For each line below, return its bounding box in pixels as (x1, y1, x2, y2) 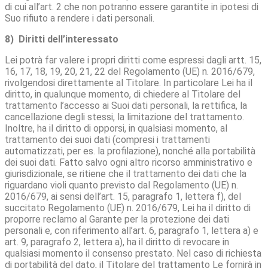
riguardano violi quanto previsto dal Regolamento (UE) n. (5, 179, 238, 191)
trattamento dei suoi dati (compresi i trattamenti (5, 133, 210, 145)
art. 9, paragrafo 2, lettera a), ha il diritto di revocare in (5, 236, 229, 248)
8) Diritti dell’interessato (5, 33, 121, 45)
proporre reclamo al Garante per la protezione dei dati (5, 213, 229, 225)
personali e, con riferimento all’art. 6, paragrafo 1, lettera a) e (5, 224, 258, 236)
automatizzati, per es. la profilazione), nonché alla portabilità (5, 145, 255, 157)
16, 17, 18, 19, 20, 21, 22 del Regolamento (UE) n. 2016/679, (5, 65, 255, 77)
